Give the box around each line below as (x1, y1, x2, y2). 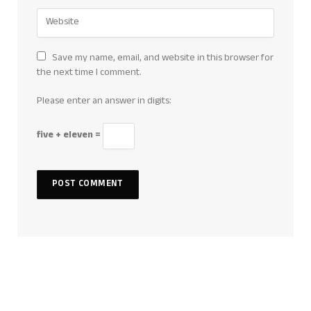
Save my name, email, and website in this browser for (52, 50, 274, 67)
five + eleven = (37, 128, 103, 144)
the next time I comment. (37, 65, 142, 81)
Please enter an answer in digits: (37, 93, 171, 110)
